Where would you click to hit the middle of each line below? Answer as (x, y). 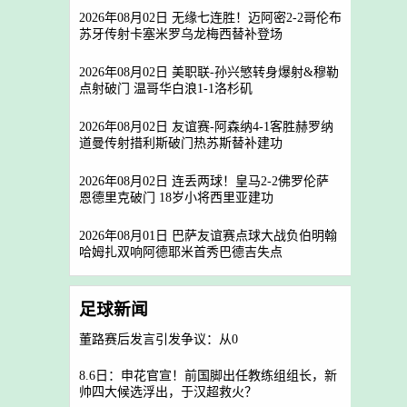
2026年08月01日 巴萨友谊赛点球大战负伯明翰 (208, 236)
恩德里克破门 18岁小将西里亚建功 (176, 199)
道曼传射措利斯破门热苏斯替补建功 (181, 144)
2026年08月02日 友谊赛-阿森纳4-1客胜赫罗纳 (206, 127)
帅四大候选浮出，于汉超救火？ (168, 393)
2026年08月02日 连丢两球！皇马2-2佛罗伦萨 (204, 181)
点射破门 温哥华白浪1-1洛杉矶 (166, 89)
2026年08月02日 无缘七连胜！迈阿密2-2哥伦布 (210, 18)
